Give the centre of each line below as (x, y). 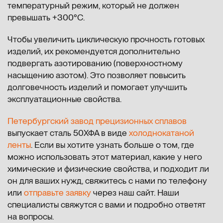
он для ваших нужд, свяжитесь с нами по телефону (107, 180)
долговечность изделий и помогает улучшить (97, 87)
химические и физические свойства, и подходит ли (108, 168)
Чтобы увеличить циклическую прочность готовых (106, 39)
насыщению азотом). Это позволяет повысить (97, 75)
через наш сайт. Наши (135, 192)
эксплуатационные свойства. (64, 99)
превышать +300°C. (46, 17)
